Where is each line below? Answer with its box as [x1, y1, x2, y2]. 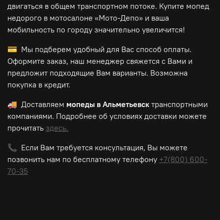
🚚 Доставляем [7, 99, 64, 110]
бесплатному [71, 154, 122, 165]
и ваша [143, 13, 169, 23]
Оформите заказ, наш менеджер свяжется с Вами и [7, 56, 192, 66]
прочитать [7, 123, 46, 133]
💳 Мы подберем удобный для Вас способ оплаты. [7, 44, 192, 55]
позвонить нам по [7, 154, 71, 165]
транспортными [151, 99, 208, 110]
